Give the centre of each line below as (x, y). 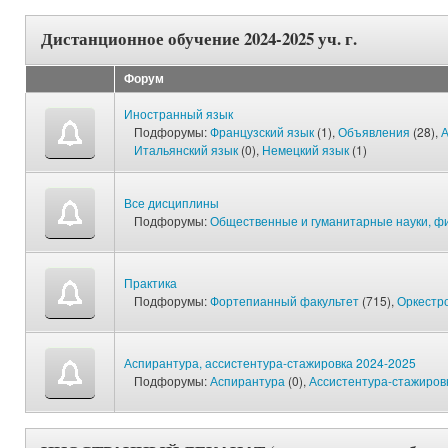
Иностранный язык (178, 113)
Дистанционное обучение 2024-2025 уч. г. (199, 38)
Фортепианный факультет (284, 300)
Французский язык (262, 131)
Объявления (374, 131)
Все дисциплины (171, 202)
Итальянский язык (186, 149)
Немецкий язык (305, 149)
